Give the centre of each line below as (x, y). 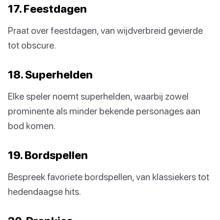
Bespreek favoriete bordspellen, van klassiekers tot (109, 177)
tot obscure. (32, 45)
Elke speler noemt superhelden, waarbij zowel (98, 96)
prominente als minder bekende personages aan (104, 111)
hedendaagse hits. (44, 192)
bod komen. (32, 126)
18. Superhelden (50, 75)
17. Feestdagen (47, 9)
